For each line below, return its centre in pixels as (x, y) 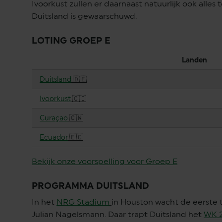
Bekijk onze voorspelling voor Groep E (105, 161)
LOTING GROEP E (71, 40)
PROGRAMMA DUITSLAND (90, 186)
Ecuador (54, 137)
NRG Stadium (83, 202)
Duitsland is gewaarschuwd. (85, 16)
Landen (197, 60)
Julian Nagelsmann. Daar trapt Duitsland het (118, 214)
